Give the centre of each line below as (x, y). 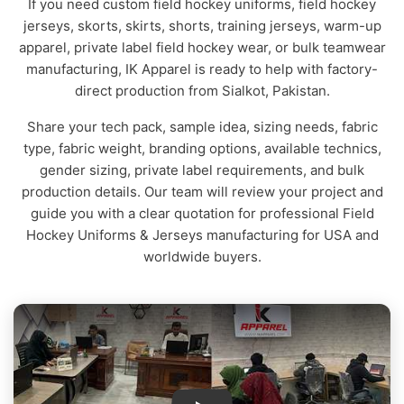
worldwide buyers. (202, 257)
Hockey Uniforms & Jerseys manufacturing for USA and (202, 235)
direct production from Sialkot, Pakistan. (202, 91)
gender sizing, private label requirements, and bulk (202, 170)
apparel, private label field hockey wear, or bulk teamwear (202, 47)
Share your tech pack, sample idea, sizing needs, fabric (202, 127)
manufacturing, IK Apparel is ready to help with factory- (202, 69)
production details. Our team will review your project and (202, 192)
